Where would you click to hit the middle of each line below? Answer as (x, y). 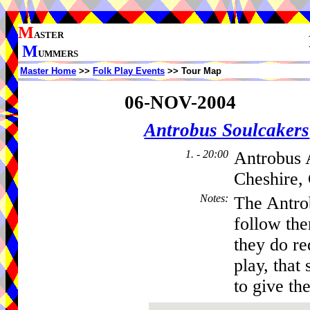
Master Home (48, 71)
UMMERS (58, 54)
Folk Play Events (129, 71)
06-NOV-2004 (180, 102)
